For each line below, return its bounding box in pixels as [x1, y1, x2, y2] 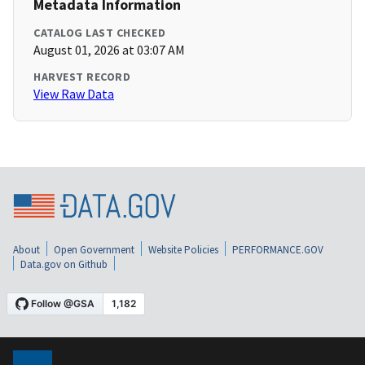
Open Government [54, 242, 134, 257]
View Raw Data [33, 86, 114, 103]
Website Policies [148, 242, 218, 257]
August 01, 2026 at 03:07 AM [33, 42, 185, 59]
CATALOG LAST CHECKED [33, 25, 165, 41]
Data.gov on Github [20, 257, 108, 271]
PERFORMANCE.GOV [232, 242, 323, 257]
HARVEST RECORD [33, 69, 130, 85]
